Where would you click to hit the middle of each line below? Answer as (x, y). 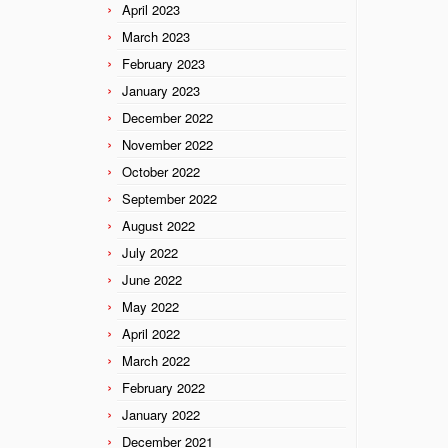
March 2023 (156, 36)
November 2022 (167, 144)
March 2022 (156, 360)
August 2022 (158, 225)
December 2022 (167, 117)
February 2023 (163, 63)
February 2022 (163, 387)
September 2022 (169, 198)
